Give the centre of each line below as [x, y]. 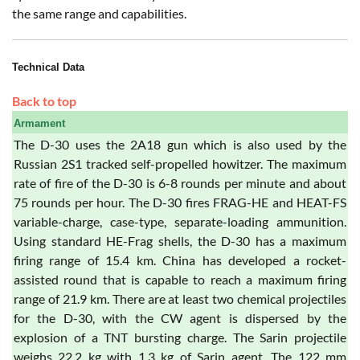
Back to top [44, 101]
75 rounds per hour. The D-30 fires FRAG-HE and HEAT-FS [180, 202]
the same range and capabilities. [99, 14]
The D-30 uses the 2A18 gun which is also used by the [180, 145]
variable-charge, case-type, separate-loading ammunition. [180, 222]
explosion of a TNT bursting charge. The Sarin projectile [180, 337]
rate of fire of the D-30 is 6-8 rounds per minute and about [180, 183]
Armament [39, 124]
